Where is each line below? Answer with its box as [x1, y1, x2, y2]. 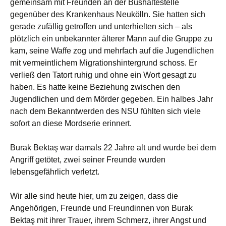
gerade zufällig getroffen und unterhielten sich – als [10, 22, 192, 31]
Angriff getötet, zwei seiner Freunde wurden [10, 155, 165, 164]
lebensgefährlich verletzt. [10, 167, 99, 176]
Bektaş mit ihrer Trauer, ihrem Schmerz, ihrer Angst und [10, 216, 206, 224]
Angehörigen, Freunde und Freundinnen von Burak [10, 204, 193, 212]
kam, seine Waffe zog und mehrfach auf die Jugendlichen [10, 46, 214, 55]
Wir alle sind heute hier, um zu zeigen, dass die [10, 192, 178, 200]
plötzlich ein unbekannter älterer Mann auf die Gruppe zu [10, 34, 212, 43]
